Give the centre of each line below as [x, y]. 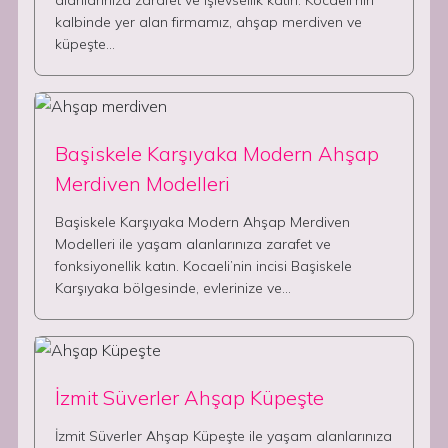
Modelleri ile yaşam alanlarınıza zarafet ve [193, 244]
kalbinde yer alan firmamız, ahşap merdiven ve [208, 22]
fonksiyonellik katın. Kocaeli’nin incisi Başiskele [203, 266]
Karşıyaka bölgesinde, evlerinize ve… [173, 288]
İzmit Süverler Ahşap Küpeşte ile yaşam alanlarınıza [223, 436]
